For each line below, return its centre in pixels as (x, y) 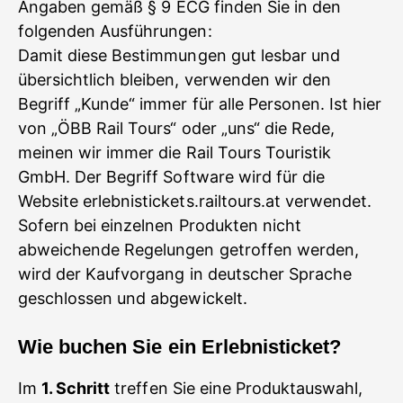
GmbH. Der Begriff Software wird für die (172, 177)
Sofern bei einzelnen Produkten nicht (160, 225)
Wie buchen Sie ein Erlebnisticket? (180, 347)
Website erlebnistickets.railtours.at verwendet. (195, 201)
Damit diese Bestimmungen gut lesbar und (179, 55)
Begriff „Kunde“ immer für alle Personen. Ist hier (200, 104)
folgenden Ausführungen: (115, 31)
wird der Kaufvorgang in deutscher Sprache (185, 274)
